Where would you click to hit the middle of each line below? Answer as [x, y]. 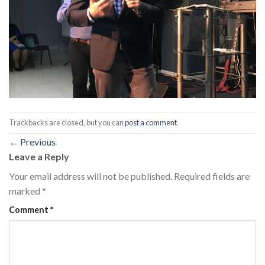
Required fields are [212, 176]
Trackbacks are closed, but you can [67, 123]
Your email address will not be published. [91, 176]
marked [25, 190]
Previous [37, 141]
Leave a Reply [40, 156]
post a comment [151, 123]
